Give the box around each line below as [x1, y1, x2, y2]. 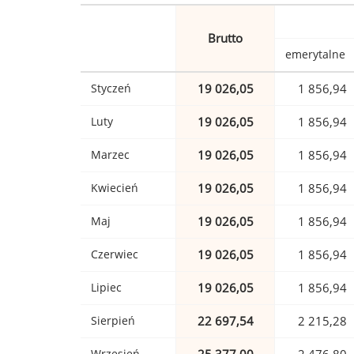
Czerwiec [91, 247, 138, 262]
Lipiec [91, 280, 122, 296]
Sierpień [91, 313, 135, 329]
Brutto [208, 30, 243, 47]
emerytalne [285, 47, 345, 62]
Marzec [91, 147, 130, 163]
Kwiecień [91, 180, 138, 196]
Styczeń [91, 81, 131, 96]
